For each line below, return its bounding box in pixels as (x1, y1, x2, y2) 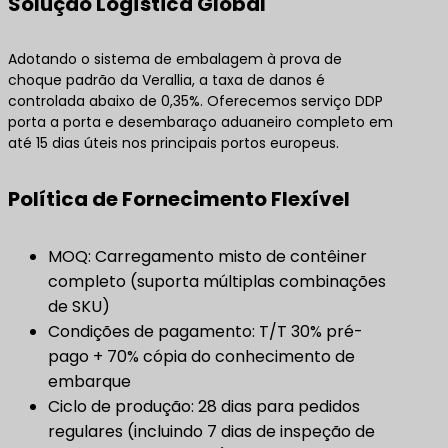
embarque (48, 369, 131, 393)
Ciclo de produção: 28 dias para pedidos (48, 394, 360, 418)
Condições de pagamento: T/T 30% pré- (48, 319, 363, 343)
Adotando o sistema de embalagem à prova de (8, 48, 342, 69)
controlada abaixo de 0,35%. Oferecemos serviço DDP (8, 90, 383, 111)
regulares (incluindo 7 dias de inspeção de (48, 419, 375, 443)
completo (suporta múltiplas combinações (48, 269, 386, 293)
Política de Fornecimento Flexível (8, 184, 350, 213)
